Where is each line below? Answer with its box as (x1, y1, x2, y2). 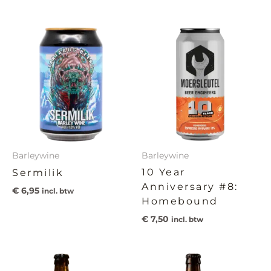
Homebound (142, 195, 218, 207)
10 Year (142, 166, 186, 178)
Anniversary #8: (142, 181, 238, 193)
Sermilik (12, 167, 64, 179)
